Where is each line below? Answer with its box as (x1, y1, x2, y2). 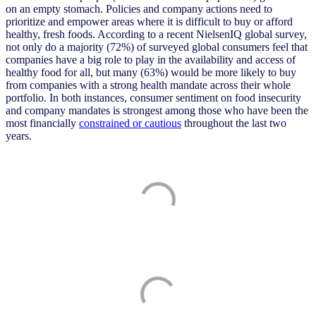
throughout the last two (181, 117, 286, 130)
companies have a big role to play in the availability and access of (6, 54, 296, 66)
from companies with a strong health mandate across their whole (6, 79, 291, 92)
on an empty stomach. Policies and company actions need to (6, 3, 272, 16)
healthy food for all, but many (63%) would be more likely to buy (6, 66, 296, 79)
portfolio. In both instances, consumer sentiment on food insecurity (6, 92, 301, 104)
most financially (6, 117, 79, 130)
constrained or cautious (79, 117, 181, 130)
